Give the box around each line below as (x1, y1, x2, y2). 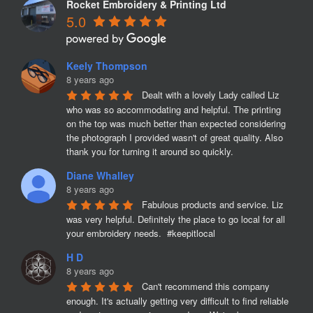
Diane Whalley (66, 168, 134, 182)
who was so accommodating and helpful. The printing (66, 103, 281, 116)
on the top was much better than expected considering (66, 117, 286, 130)
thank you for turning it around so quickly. (66, 145, 233, 158)
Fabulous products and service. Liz (142, 198, 284, 211)
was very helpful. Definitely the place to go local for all (66, 212, 285, 226)
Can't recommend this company (142, 279, 270, 293)
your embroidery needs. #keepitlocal (66, 226, 215, 240)
